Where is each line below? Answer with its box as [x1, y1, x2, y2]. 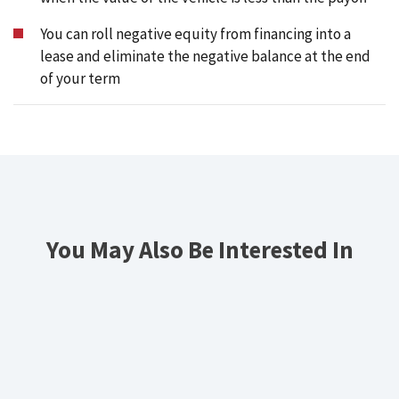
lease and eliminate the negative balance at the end [40, 45, 370, 66]
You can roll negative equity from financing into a [40, 23, 351, 44]
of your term [40, 68, 120, 88]
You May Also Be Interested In [45, 233, 354, 265]
